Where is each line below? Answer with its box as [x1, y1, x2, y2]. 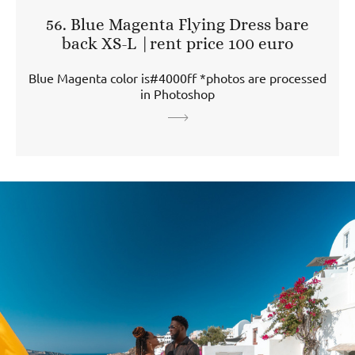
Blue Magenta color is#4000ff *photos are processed [29, 69, 326, 86]
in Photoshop [140, 85, 215, 101]
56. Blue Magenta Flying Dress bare [46, 14, 309, 34]
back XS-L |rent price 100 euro [61, 33, 294, 53]
